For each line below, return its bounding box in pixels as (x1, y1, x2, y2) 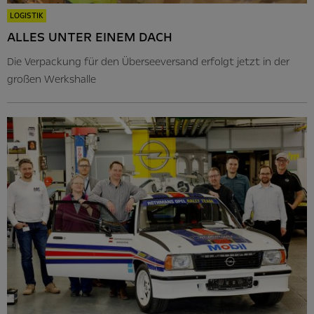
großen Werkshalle (7, 72, 96, 87)
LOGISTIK (10, 11, 43, 22)
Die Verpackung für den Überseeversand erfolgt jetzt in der (7, 55, 289, 69)
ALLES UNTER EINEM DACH (7, 28, 172, 47)
